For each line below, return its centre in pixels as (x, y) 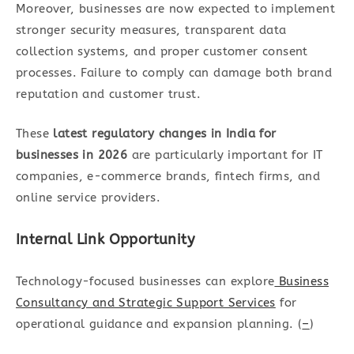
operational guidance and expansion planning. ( (159, 324)
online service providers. (88, 197)
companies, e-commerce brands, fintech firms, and (168, 176)
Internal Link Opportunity (105, 239)
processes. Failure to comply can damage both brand (174, 73)
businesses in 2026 (72, 154)
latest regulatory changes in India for (165, 133)
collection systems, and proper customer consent (162, 52)
